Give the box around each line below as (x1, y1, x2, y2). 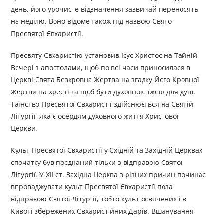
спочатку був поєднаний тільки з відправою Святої (11, 158, 183, 167)
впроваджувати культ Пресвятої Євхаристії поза (11, 182, 173, 192)
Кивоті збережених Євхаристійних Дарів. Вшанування (11, 206, 194, 216)
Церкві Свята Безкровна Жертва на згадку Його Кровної (11, 75, 200, 85)
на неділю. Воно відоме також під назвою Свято (11, 17, 172, 26)
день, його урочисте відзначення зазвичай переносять (11, 4, 199, 14)
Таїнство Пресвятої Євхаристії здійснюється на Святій (11, 99, 194, 109)
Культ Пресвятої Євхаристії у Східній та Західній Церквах (11, 145, 203, 155)
